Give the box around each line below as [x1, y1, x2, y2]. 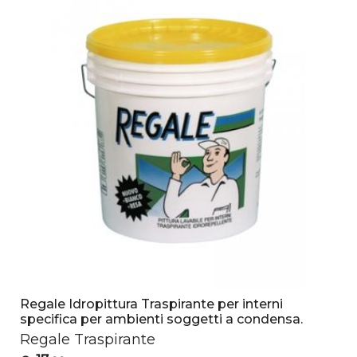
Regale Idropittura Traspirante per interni [20, 296, 284, 312]
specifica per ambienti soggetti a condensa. [20, 312, 304, 328]
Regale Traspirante [20, 331, 156, 349]
